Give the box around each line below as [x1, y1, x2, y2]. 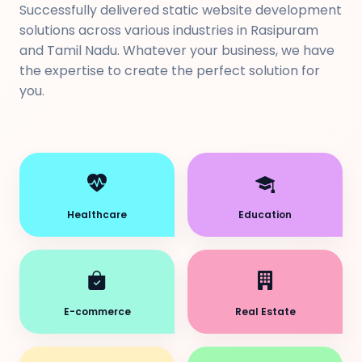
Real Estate [234, 305, 296, 318]
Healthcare [67, 208, 127, 221]
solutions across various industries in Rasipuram [19, 21, 318, 40]
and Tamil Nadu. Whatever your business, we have [19, 41, 335, 60]
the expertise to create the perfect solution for [19, 61, 320, 80]
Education [238, 208, 292, 221]
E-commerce [63, 305, 131, 318]
